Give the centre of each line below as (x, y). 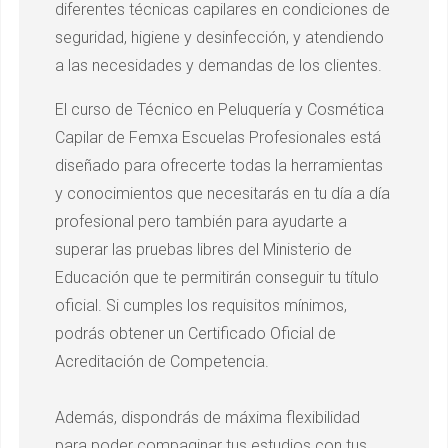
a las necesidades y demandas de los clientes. (218, 65)
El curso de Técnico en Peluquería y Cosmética (219, 109)
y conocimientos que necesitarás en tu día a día (222, 193)
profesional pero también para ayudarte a (201, 221)
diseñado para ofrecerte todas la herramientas (219, 165)
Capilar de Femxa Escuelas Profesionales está (218, 137)
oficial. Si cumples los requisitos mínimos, (201, 305)
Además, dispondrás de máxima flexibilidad (207, 417)
